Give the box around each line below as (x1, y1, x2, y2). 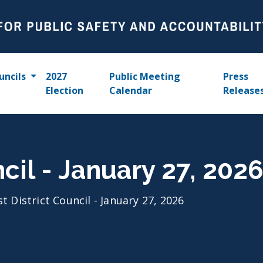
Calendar (109, 84, 153, 97)
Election (45, 84, 83, 97)
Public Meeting (109, 70, 181, 83)
